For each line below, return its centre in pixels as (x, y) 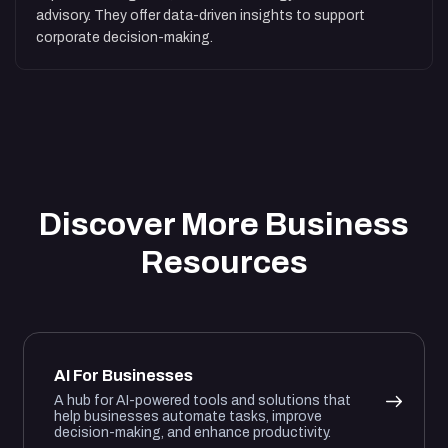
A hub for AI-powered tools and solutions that (202, 401)
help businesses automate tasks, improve (188, 417)
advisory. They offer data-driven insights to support (200, 16)
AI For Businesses (123, 376)
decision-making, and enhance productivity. (192, 433)
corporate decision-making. (124, 38)
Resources (224, 263)
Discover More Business (224, 225)
